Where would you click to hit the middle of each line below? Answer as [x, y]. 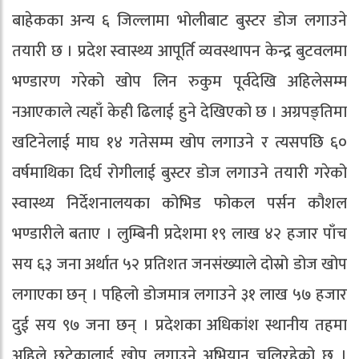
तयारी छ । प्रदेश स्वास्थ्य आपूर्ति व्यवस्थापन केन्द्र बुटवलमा [179, 51]
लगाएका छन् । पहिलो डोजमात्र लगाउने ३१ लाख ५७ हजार [179, 295]
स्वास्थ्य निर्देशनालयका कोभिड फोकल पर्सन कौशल [179, 204]
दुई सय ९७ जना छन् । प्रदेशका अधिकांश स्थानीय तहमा [179, 325]
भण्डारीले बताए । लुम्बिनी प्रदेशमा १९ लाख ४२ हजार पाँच [179, 234]
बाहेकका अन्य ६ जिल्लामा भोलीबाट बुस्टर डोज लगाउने [179, 21]
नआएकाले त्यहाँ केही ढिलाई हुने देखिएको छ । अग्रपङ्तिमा [179, 112]
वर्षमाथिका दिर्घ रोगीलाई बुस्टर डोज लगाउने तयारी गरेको [179, 173]
